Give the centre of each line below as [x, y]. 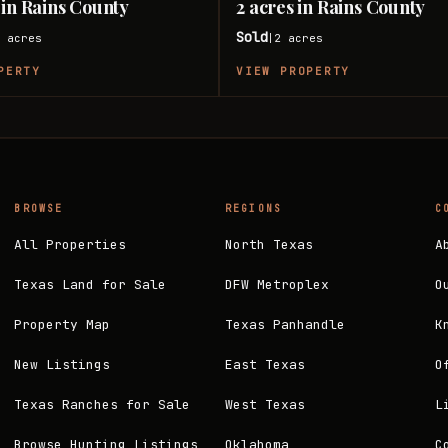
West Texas [264, 404]
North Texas [268, 244]
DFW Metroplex [276, 284]
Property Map [62, 324]
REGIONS [253, 208]
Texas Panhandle [284, 324]
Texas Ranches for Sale [102, 404]
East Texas [264, 364]
